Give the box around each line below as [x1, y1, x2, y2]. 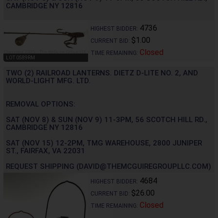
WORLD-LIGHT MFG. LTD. [6, 76, 91, 86]
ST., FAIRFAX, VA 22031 [6, 146, 85, 156]
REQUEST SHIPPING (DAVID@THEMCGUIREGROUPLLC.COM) [6, 162, 211, 171]
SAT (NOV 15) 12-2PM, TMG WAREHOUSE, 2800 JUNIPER [6, 139, 202, 148]
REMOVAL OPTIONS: [6, 100, 75, 109]
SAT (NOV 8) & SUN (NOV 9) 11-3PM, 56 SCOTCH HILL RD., [6, 115, 207, 125]
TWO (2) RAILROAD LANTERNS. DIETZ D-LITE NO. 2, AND [6, 69, 198, 78]
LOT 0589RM [6, 55, 35, 61]
